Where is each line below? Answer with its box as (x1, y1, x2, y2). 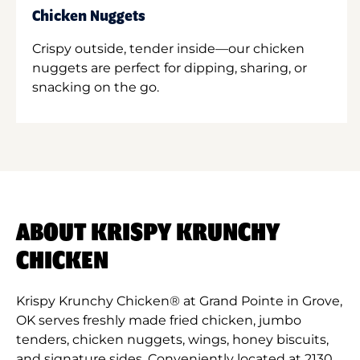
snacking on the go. (32, 79, 159, 95)
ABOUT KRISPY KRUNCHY (16, 219, 280, 246)
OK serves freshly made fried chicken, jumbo (16, 312, 301, 328)
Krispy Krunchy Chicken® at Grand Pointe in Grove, (16, 292, 342, 309)
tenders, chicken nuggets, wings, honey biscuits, (16, 331, 329, 347)
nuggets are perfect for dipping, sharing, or (32, 59, 307, 76)
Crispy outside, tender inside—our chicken (32, 40, 305, 56)
